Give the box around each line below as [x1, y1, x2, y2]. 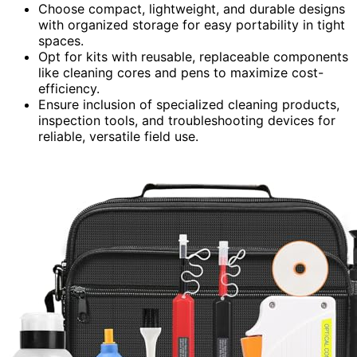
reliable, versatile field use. [38, 127, 198, 144]
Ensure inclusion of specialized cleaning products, [38, 96, 339, 112]
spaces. [38, 32, 84, 49]
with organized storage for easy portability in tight [38, 16, 345, 33]
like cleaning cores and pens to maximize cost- [38, 64, 324, 80]
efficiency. [38, 80, 100, 96]
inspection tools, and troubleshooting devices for [38, 112, 335, 128]
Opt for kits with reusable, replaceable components [38, 48, 348, 65]
